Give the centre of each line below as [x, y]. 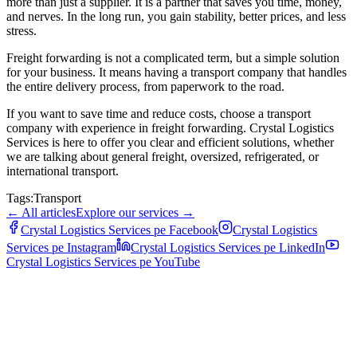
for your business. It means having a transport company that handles [177, 73]
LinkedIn [302, 248]
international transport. [63, 171]
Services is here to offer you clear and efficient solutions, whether [170, 143]
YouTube [177, 262]
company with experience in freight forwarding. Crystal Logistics [170, 128]
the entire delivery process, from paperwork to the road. [145, 87]
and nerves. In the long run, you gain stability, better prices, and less [176, 17]
